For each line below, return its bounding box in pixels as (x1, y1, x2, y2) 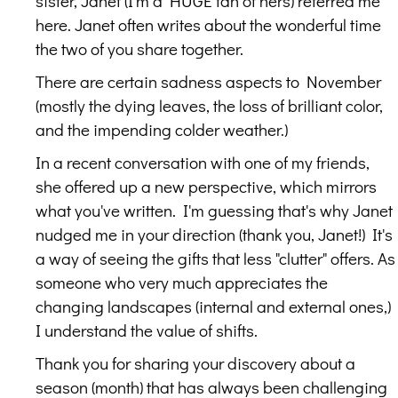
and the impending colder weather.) (36, 117, 288, 140)
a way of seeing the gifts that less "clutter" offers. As (36, 246, 395, 269)
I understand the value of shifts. (36, 318, 258, 341)
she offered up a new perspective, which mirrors (36, 174, 377, 197)
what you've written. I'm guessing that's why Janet (36, 198, 393, 221)
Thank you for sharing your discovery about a (36, 351, 355, 374)
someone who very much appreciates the (36, 270, 328, 293)
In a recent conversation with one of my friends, (36, 150, 370, 173)
